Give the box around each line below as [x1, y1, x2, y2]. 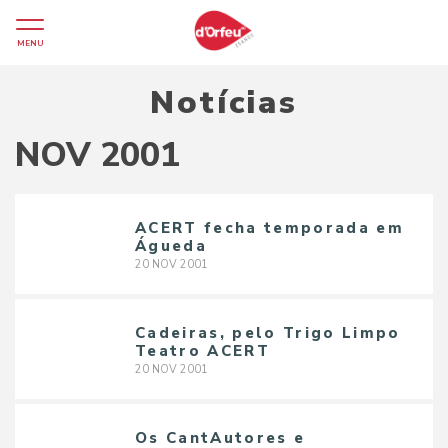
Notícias [150, 81, 298, 124]
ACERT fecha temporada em [135, 217, 404, 238]
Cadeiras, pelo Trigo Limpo [135, 322, 401, 343]
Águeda [135, 235, 207, 256]
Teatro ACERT [135, 340, 270, 361]
